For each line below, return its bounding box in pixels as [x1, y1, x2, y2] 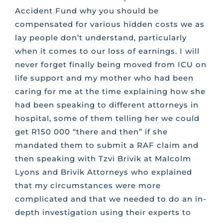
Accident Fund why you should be [14, 6, 159, 16]
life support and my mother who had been [14, 73, 194, 83]
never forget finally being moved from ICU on [14, 60, 207, 70]
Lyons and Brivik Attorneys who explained [14, 167, 192, 177]
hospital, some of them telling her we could [14, 113, 200, 123]
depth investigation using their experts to [14, 208, 191, 218]
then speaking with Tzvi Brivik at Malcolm [14, 154, 191, 164]
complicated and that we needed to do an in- [14, 194, 207, 204]
